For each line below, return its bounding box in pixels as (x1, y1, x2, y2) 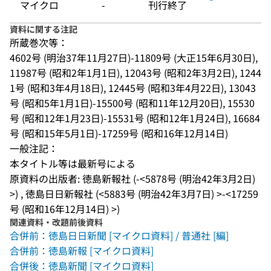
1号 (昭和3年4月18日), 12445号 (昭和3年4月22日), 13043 (10, 80, 256, 95)
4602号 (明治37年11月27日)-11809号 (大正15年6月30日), (10, 50, 258, 65)
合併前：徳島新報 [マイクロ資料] (10, 243, 154, 258)
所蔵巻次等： (10, 35, 68, 50)
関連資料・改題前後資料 (10, 216, 103, 228)
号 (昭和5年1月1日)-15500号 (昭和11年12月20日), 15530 (10, 96, 255, 110)
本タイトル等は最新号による (10, 156, 135, 171)
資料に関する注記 (10, 23, 77, 35)
